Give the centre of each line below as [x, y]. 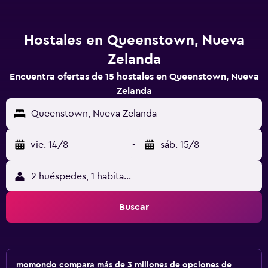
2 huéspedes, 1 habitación [87, 176]
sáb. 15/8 [180, 145]
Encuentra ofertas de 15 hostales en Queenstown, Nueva [134, 77]
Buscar [134, 207]
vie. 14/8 [49, 145]
